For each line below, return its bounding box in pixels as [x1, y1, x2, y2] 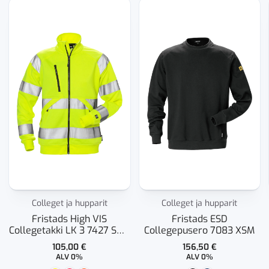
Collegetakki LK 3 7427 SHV [9, 224, 130, 237]
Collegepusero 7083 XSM [144, 224, 255, 237]
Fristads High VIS [32, 213, 107, 225]
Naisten [52, 235, 86, 248]
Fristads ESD [171, 213, 228, 225]
